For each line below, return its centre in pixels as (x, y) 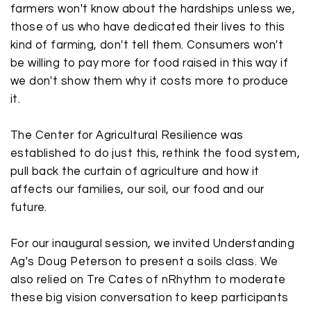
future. (29, 208)
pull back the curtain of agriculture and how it (135, 171)
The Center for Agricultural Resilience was (127, 135)
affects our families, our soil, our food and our (137, 190)
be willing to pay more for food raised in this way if (149, 63)
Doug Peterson (80, 262)
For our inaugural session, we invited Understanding (153, 244)
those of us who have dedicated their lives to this (148, 27)
